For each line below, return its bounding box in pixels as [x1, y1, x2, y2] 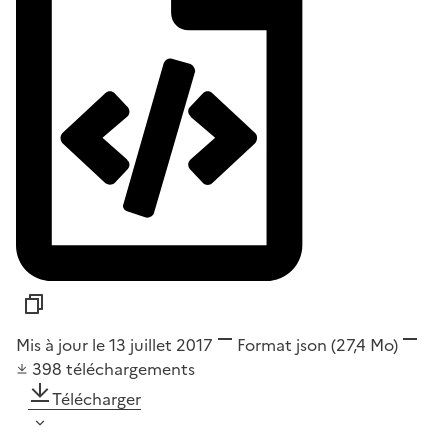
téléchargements [66, 356, 195, 381]
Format [237, 332, 292, 357]
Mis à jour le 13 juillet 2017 [16, 332, 213, 357]
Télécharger [52, 386, 141, 411]
